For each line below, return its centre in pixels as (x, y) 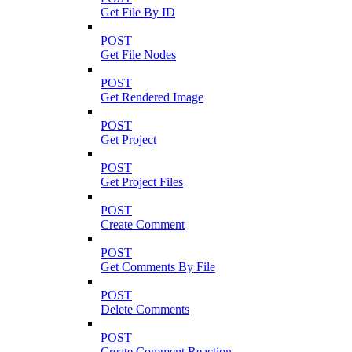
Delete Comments (145, 310)
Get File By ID (138, 13)
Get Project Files (142, 182)
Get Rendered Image (152, 97)
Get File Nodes (138, 55)
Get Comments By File (158, 267)
